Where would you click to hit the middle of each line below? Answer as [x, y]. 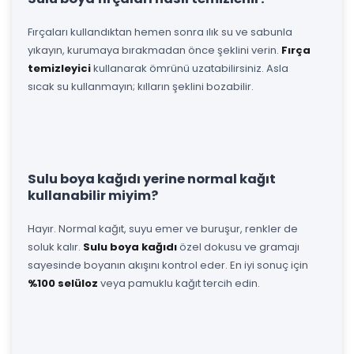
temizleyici [59, 68]
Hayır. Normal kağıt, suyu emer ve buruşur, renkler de [163, 228]
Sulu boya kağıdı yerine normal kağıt [152, 179]
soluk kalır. [55, 247]
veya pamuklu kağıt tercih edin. [179, 283]
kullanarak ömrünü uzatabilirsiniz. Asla [190, 68]
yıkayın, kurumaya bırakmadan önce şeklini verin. [154, 50]
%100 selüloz [63, 283]
